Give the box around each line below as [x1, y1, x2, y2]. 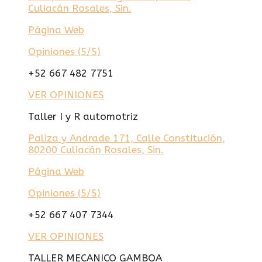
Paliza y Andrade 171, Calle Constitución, [28, 132, 225, 144]
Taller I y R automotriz [28, 110, 138, 122]
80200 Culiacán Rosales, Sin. [28, 143, 164, 156]
